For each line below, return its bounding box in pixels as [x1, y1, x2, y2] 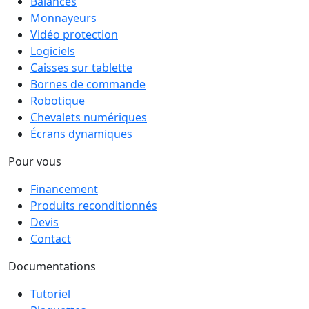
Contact [30, 230, 71, 246]
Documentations [8, 258, 96, 274]
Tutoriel [30, 286, 70, 301]
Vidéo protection [30, 26, 118, 42]
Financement [30, 181, 98, 197]
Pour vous [8, 153, 61, 169]
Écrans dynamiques [30, 126, 132, 141]
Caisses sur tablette [30, 59, 132, 75]
